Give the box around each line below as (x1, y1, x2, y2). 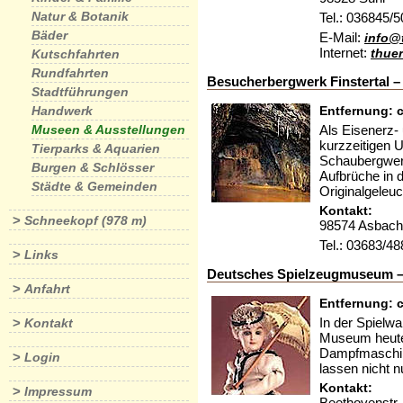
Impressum (24, 384, 92, 399)
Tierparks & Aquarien (31, 141, 160, 156)
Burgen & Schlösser (31, 160, 154, 175)
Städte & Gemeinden (31, 179, 157, 193)
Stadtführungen (31, 85, 129, 99)
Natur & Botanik (31, 9, 129, 23)
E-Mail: (319, 30, 364, 45)
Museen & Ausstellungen (31, 122, 185, 137)
